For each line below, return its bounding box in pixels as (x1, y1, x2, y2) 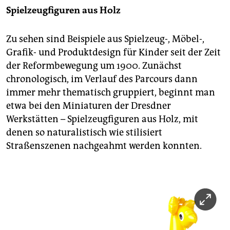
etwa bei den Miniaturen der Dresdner (6, 100, 171, 112)
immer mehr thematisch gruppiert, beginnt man (6, 87, 215, 99)
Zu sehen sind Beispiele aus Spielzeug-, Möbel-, (6, 33, 204, 45)
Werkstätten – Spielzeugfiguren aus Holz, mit (6, 113, 198, 125)
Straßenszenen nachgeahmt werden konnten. (6, 140, 202, 152)
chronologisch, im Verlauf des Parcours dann (6, 73, 198, 85)
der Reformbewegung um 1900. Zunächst (6, 60, 182, 72)
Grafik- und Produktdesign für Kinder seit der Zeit (6, 47, 221, 59)
